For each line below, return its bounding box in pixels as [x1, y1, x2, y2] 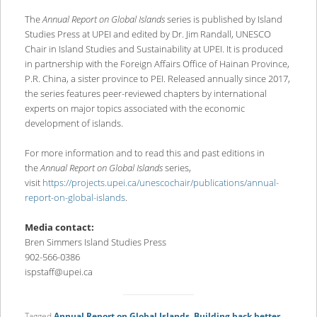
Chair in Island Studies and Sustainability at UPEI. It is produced [24, 42, 283, 55]
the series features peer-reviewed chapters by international [24, 86, 267, 100]
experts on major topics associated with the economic [24, 101, 245, 115]
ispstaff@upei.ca [24, 265, 93, 279]
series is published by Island [164, 12, 282, 25]
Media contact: [24, 221, 94, 234]
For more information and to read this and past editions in [24, 146, 265, 159]
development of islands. [24, 116, 123, 129]
